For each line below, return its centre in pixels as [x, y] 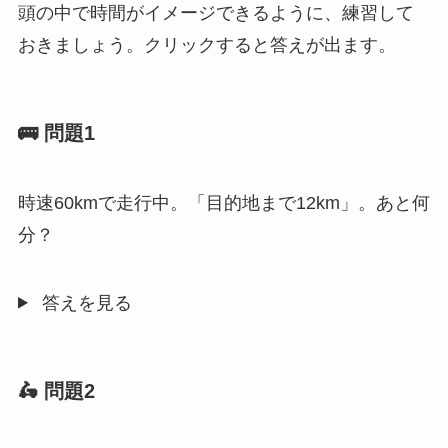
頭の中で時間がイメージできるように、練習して [215, 13]
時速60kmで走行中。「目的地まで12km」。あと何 [223, 202]
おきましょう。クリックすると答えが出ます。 [206, 45]
